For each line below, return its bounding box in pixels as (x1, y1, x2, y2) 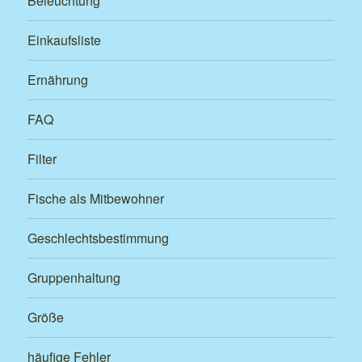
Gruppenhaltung (27, 268, 121, 288)
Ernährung (27, 70, 89, 90)
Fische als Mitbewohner (27, 189, 165, 208)
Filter (27, 149, 57, 169)
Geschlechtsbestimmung (27, 229, 170, 248)
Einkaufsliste (27, 31, 102, 50)
